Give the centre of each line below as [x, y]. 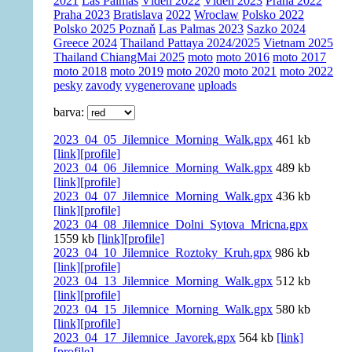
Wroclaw [217, 15]
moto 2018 [81, 71]
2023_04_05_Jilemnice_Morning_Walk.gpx [163, 140]
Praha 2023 [82, 15]
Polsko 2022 [273, 15]
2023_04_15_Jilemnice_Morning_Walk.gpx [163, 310]
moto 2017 [300, 57]
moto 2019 [137, 71]
